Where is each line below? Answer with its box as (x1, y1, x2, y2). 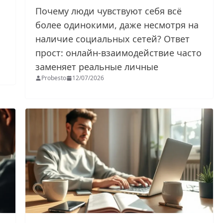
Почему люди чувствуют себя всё (35, 5, 182, 17)
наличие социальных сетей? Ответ (35, 33, 190, 45)
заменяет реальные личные (35, 61, 161, 73)
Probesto (41, 74, 67, 83)
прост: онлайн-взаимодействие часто (35, 47, 202, 59)
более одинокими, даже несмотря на (35, 19, 199, 31)
